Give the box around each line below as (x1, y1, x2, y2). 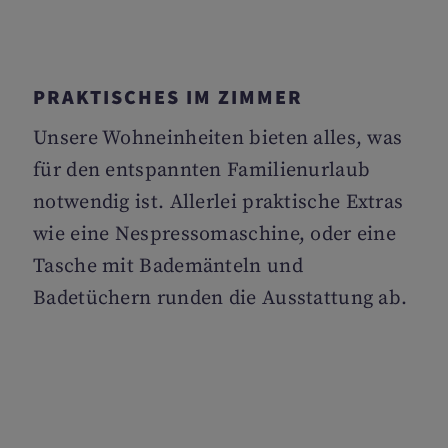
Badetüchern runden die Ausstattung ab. (33, 286, 408, 311)
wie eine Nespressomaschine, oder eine (33, 222, 397, 247)
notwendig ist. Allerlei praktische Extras (33, 190, 404, 215)
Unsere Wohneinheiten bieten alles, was (33, 126, 403, 151)
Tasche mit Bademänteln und (33, 254, 303, 279)
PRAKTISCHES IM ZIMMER (33, 84, 303, 109)
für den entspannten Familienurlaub (33, 158, 371, 183)
